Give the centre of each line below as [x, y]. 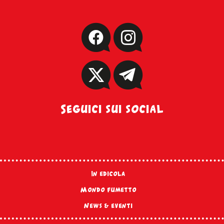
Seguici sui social [112, 109]
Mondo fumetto [108, 190]
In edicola [108, 174]
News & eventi [108, 206]
